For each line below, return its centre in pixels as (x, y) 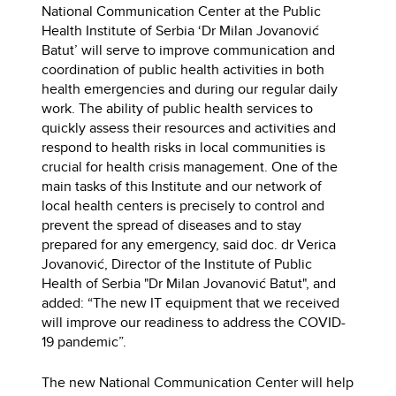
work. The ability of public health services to (178, 109)
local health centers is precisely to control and (183, 206)
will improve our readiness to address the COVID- (194, 323)
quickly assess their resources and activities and (189, 128)
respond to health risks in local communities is (184, 148)
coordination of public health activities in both (183, 70)
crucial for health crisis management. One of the (190, 167)
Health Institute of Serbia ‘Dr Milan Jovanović (181, 31)
